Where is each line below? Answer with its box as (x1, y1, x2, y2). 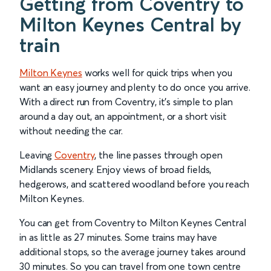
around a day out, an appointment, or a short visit (19, 110, 227, 123)
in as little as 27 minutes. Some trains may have (19, 231, 218, 244)
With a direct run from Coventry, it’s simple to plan (19, 96, 233, 108)
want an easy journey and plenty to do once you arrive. (19, 81, 250, 94)
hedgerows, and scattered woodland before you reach (19, 178, 249, 191)
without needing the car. (19, 125, 123, 137)
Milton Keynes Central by (19, 13, 241, 37)
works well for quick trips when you (82, 67, 233, 79)
